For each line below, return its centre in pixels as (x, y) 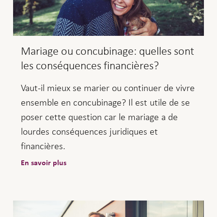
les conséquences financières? (90, 66)
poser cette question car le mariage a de (99, 117)
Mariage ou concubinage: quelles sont (107, 51)
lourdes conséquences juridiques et (89, 132)
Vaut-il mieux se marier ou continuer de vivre (108, 88)
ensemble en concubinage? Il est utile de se (105, 102)
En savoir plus (43, 163)
